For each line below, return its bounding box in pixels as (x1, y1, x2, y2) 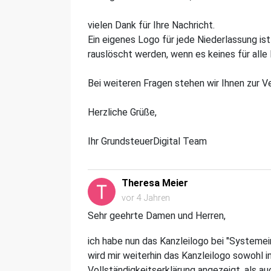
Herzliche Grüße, (88, 106, 157, 118)
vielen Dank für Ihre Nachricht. (88, 19, 215, 31)
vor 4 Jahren (122, 192, 170, 203)
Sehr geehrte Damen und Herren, (88, 209, 228, 221)
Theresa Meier (122, 177, 188, 189)
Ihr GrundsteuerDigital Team (88, 135, 207, 147)
